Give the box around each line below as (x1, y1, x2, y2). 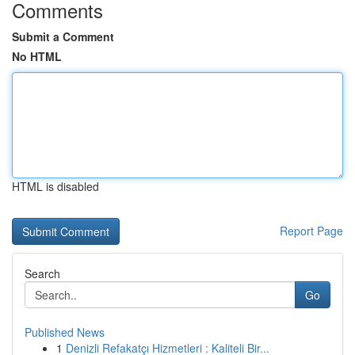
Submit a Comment (12, 29, 114, 44)
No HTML (12, 48, 62, 64)
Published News (25, 324, 105, 340)
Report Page (280, 223, 343, 239)
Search (25, 265, 60, 281)
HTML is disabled (12, 178, 99, 194)
